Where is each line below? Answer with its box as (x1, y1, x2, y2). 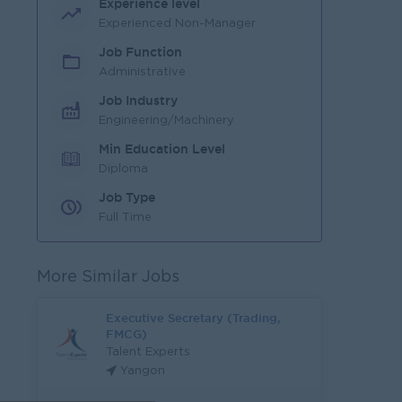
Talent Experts (106, 347, 190, 357)
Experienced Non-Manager (99, 18, 256, 29)
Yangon (120, 366, 165, 376)
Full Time (99, 212, 152, 223)
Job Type (99, 189, 155, 205)
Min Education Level (99, 141, 225, 156)
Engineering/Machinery (99, 115, 234, 126)
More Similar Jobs (37, 270, 179, 284)
